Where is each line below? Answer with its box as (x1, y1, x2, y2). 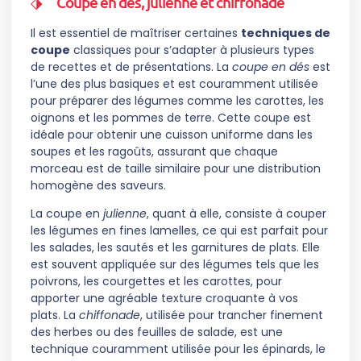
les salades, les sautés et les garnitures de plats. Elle (31, 239, 320, 256)
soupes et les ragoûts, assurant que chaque (31, 143, 278, 160)
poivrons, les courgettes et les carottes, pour (31, 273, 282, 290)
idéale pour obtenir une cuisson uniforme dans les (31, 126, 313, 143)
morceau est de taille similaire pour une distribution (31, 160, 321, 176)
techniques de (241, 24, 330, 41)
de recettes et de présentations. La (31, 58, 232, 75)
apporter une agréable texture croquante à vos (31, 290, 298, 307)
